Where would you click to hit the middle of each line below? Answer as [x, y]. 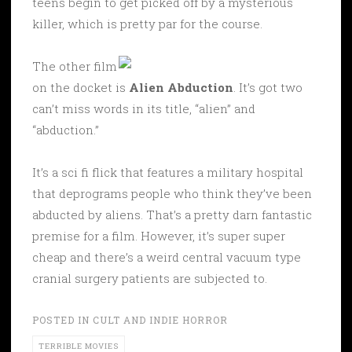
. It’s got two [268, 87]
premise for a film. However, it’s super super [159, 235]
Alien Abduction [181, 87]
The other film [75, 66]
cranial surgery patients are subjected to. [150, 278]
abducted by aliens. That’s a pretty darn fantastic [172, 214]
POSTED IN [62, 319]
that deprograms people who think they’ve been [172, 193]
